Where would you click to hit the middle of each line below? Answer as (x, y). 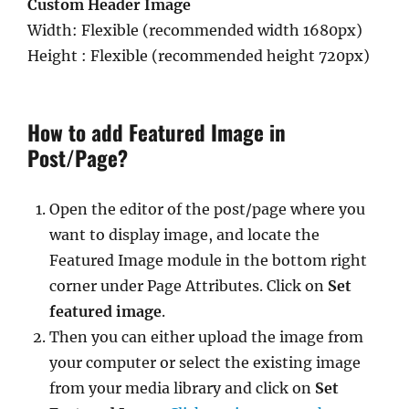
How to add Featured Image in (157, 132)
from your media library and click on (182, 388)
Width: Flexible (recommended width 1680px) (195, 30)
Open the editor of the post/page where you (207, 209)
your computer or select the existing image (205, 362)
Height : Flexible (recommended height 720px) (199, 56)
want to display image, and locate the (184, 235)
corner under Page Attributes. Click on (189, 286)
